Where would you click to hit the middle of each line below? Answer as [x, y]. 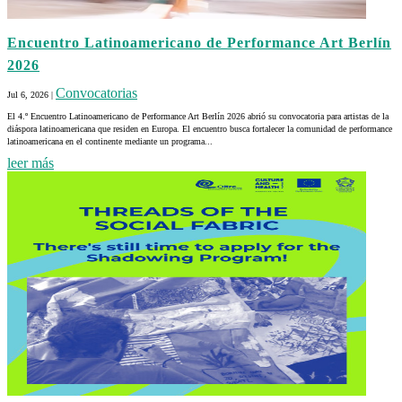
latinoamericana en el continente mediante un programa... [110, 141]
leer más [31, 162]
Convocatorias [96, 92]
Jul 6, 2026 [28, 94]
